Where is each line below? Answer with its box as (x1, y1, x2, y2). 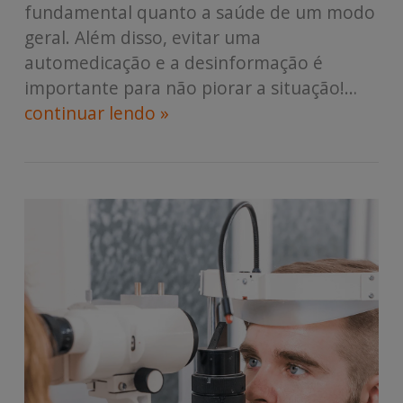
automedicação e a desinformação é (23, 49, 323, 75)
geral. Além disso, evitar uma (23, 24, 261, 49)
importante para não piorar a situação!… (23, 75, 357, 100)
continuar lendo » (23, 100, 169, 125)
